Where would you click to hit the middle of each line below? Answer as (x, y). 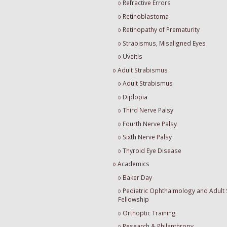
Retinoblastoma (146, 16)
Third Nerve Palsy (148, 110)
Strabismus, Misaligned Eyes (164, 43)
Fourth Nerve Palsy (150, 123)
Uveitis (133, 56)
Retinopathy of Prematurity (161, 30)
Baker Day (138, 177)
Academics (134, 164)
